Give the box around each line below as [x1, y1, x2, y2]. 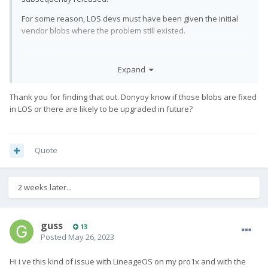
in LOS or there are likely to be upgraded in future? [10, 103, 193, 114]
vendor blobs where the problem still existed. [22, 25, 185, 36]
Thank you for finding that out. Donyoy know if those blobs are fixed [10, 91, 257, 102]
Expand [117, 63, 149, 75]
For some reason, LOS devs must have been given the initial [22, 13, 238, 25]
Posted [41, 232, 68, 243]
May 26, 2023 [68, 232, 114, 243]
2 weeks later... [18, 182, 72, 193]
